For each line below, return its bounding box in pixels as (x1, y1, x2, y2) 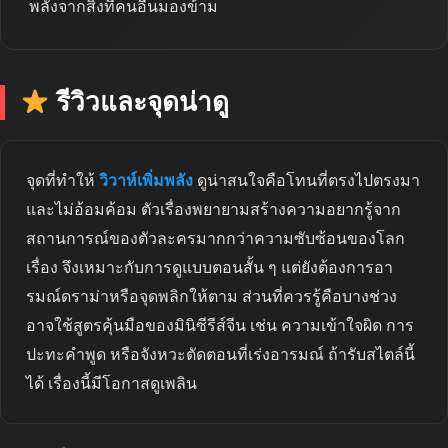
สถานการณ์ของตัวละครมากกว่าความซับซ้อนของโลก (26, 229, 405, 249)
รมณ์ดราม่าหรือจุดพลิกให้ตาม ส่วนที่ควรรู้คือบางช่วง (26, 287, 397, 307)
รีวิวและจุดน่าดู (49, 87, 229, 118)
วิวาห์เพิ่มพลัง (99, 171, 193, 191)
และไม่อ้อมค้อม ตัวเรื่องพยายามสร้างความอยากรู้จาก (26, 200, 401, 220)
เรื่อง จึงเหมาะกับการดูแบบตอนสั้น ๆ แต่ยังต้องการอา (26, 258, 393, 278)
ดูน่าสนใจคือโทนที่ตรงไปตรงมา (193, 171, 420, 191)
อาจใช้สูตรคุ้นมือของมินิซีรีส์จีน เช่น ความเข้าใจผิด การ (26, 316, 414, 336)
